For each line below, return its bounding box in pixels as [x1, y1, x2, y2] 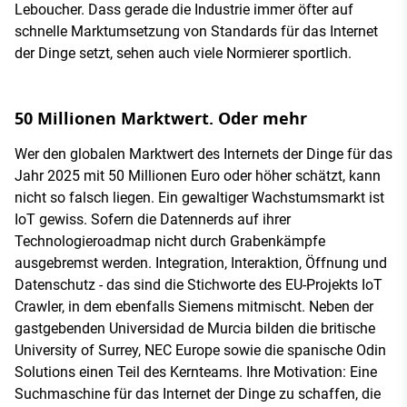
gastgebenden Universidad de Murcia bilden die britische [15, 320, 375, 338]
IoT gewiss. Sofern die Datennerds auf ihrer [15, 211, 291, 229]
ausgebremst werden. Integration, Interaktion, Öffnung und [15, 254, 387, 273]
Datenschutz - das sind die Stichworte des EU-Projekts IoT [15, 276, 382, 294]
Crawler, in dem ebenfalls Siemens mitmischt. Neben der [15, 298, 373, 316]
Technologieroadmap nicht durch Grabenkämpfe [15, 233, 325, 251]
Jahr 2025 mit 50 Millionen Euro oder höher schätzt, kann [15, 167, 381, 185]
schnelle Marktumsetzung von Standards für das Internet [15, 23, 378, 41]
